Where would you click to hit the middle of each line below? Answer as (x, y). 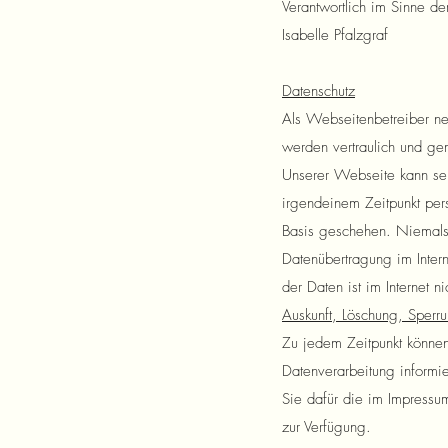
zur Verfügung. (326, 427)
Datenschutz (318, 91)
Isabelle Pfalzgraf (335, 35)
